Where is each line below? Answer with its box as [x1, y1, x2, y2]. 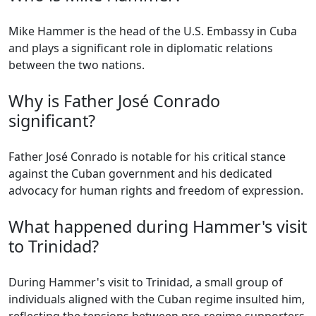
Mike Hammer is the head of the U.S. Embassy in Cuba [8, 23, 297, 39]
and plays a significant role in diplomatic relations [8, 40, 273, 56]
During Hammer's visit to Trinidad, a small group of [8, 274, 283, 290]
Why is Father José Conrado [8, 90, 220, 112]
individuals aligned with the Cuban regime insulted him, [8, 291, 305, 307]
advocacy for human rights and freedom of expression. [8, 183, 303, 198]
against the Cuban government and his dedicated [8, 166, 272, 181]
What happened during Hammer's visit [8, 215, 307, 238]
